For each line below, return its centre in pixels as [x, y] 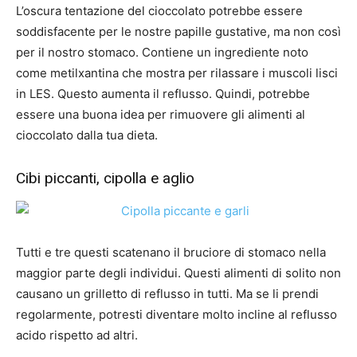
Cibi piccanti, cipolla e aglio [105, 178]
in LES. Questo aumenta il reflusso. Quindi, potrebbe [163, 94]
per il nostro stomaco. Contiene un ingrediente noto [162, 53]
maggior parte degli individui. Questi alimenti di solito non [178, 273]
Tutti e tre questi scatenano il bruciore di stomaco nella [171, 253]
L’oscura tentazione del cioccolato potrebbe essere [159, 11]
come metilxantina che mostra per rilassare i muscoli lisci [177, 73]
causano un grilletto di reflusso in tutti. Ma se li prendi [167, 294]
